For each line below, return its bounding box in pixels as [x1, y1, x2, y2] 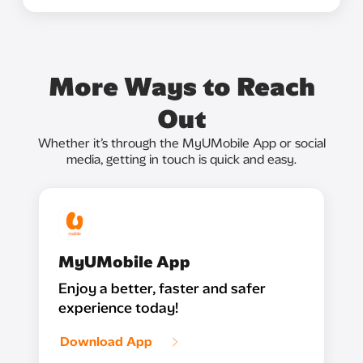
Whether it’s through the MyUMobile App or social [37, 135, 326, 151]
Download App [60, 334, 152, 349]
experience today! [58, 299, 178, 317]
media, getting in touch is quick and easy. [66, 152, 297, 167]
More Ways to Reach [48, 71, 315, 102]
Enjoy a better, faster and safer [58, 280, 266, 297]
